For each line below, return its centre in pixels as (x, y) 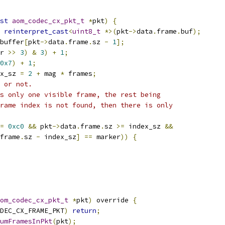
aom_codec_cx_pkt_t (48, 21)
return (84, 211)
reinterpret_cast (36, 31)
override (113, 200)
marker (106, 137)
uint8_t (86, 31)
